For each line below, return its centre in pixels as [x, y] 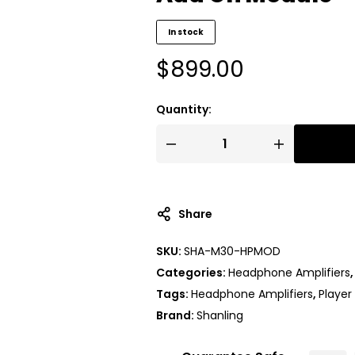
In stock [186, 32]
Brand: [176, 316]
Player [335, 294]
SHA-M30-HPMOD [232, 252]
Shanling [220, 316]
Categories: [192, 273]
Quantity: [184, 110]
